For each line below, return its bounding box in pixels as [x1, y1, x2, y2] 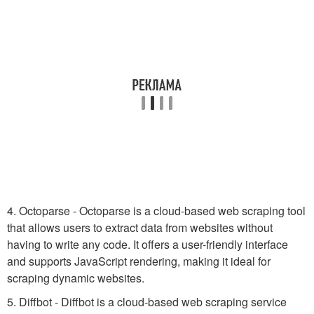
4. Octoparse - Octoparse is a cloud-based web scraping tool [7, 203, 306, 219]
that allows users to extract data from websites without [7, 219, 273, 235]
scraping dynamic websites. [7, 270, 144, 286]
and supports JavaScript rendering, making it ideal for [7, 253, 271, 269]
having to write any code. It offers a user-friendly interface [7, 236, 288, 252]
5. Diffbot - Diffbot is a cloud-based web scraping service [7, 294, 287, 310]
